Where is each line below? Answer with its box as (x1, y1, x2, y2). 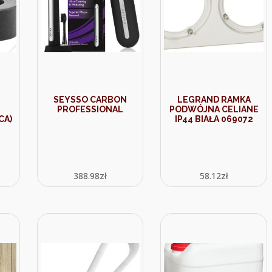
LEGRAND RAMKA (177, 95, 251, 104)
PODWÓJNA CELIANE (169, 104, 259, 114)
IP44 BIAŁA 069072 (174, 114, 253, 124)
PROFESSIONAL (57, 104, 124, 114)
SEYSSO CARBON (53, 95, 127, 104)
